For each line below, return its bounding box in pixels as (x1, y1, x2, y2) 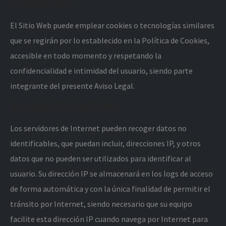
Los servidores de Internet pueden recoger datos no (10, 123, 187, 133)
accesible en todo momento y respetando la (10, 50, 161, 61)
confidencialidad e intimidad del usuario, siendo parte (10, 66, 193, 76)
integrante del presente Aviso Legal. (10, 81, 135, 91)
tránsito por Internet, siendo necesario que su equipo (10, 199, 192, 209)
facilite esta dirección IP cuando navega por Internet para (10, 214, 208, 224)
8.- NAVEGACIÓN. (10, 99, 121, 114)
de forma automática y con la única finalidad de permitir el (10, 184, 210, 194)
